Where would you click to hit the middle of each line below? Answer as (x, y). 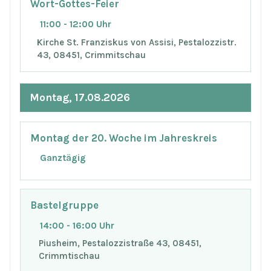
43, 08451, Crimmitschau (91, 55)
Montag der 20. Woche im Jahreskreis (124, 138)
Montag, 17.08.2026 (80, 97)
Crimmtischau (70, 256)
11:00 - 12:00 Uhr (76, 24)
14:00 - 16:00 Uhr (77, 225)
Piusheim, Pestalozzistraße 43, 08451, (120, 243)
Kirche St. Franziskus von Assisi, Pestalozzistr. (136, 42)
